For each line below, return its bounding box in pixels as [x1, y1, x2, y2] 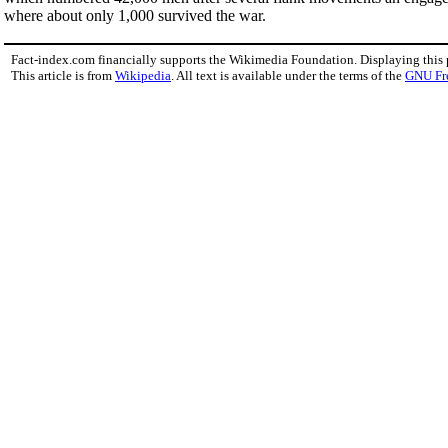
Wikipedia [115, 67, 171, 83]
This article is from [11, 67, 115, 83]
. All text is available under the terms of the [171, 67, 405, 83]
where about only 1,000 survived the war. [4, 6, 266, 24]
